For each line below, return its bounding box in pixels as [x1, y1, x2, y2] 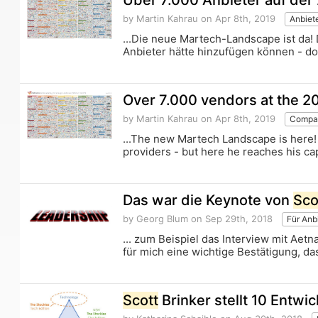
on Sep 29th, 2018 [188, 213, 273, 225]
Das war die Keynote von [123, 192, 294, 209]
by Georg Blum [123, 213, 189, 225]
